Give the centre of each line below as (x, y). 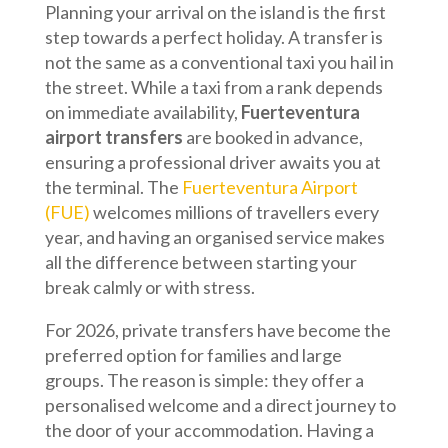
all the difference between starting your (200, 262)
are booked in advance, (272, 137)
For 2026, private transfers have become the (217, 330)
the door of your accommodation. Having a (209, 430)
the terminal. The (113, 187)
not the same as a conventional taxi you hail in (219, 62)
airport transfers (113, 137)
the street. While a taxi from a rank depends (213, 87)
